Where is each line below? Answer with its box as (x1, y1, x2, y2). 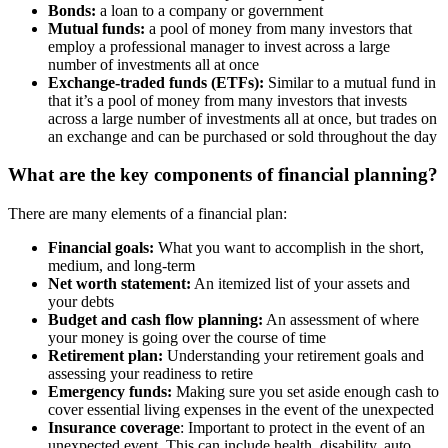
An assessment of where (263, 311, 419, 329)
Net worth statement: (48, 275, 191, 293)
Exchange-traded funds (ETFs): (48, 73, 268, 91)
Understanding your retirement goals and (163, 347, 424, 365)
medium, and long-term (48, 257, 195, 275)
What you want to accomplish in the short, (154, 239, 424, 257)
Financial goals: (48, 239, 154, 257)
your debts (48, 293, 114, 311)
